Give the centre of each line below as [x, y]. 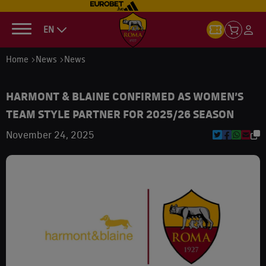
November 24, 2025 [50, 135]
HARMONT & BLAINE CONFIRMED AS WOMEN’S [125, 96]
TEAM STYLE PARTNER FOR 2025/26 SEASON [120, 114]
